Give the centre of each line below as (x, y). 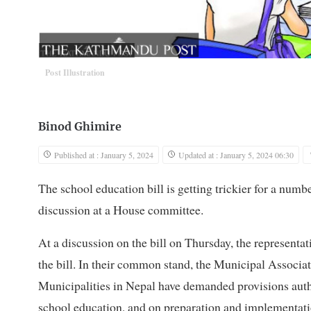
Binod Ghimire (80, 127)
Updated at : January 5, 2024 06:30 (236, 155)
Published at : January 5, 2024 (104, 155)
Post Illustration (75, 73)
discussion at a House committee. (121, 210)
